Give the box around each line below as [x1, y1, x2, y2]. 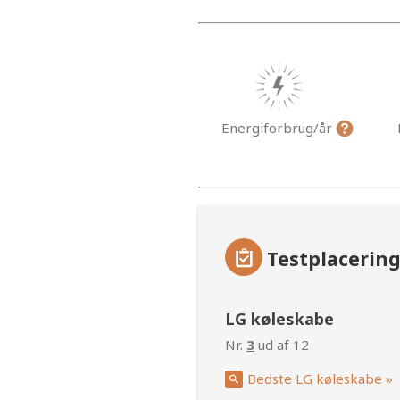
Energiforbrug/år [221, 118, 336, 137]
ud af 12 [254, 335, 309, 354]
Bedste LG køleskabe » [247, 370, 393, 388]
